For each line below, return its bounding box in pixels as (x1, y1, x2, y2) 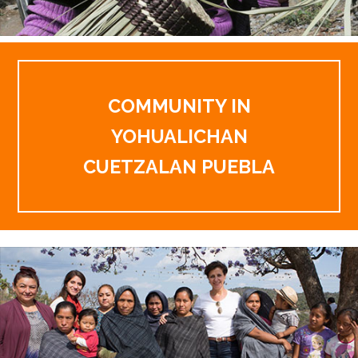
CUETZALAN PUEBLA (83, 155, 275, 177)
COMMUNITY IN (107, 94, 251, 117)
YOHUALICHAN (110, 125, 248, 147)
